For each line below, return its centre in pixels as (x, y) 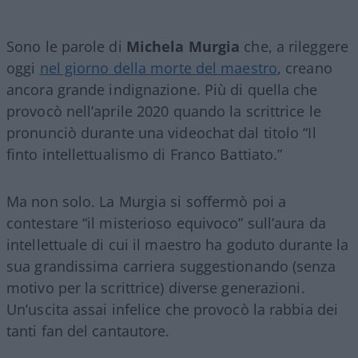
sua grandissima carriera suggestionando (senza (171, 266)
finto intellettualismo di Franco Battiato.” (145, 154)
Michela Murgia (181, 46)
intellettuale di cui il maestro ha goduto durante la (178, 245)
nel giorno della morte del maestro (158, 68)
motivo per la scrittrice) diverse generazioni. (156, 288)
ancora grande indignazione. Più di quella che (162, 89)
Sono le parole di (64, 46)
